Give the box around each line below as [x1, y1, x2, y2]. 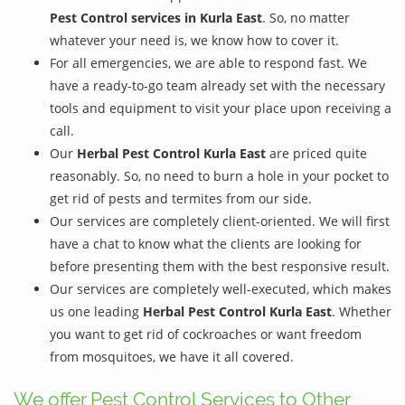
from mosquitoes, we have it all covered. [50, 347, 294, 365]
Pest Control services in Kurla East [50, 8, 262, 26]
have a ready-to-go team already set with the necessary [50, 76, 385, 94]
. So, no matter [262, 8, 350, 26]
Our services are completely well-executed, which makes [50, 279, 391, 297]
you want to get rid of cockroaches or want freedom [50, 325, 362, 343]
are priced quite [266, 144, 367, 162]
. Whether [332, 302, 391, 320]
